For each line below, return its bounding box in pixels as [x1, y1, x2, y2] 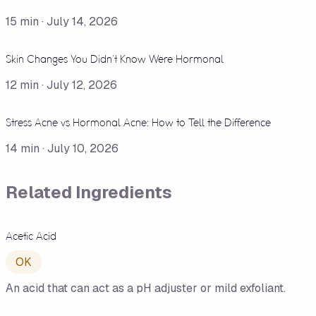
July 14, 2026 [47, 13, 118, 29]
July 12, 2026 [47, 77, 117, 92]
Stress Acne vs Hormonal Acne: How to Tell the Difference [6, 114, 271, 130]
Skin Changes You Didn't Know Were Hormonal [6, 51, 224, 66]
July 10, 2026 [47, 140, 119, 156]
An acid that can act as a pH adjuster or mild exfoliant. [6, 280, 286, 296]
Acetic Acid [6, 228, 56, 243]
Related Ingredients [6, 181, 172, 203]
